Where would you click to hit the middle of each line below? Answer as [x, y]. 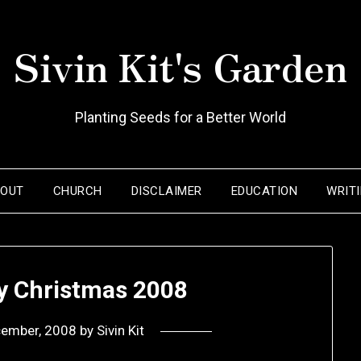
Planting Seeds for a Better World [180, 117]
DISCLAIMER [166, 191]
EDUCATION [264, 191]
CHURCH [77, 191]
